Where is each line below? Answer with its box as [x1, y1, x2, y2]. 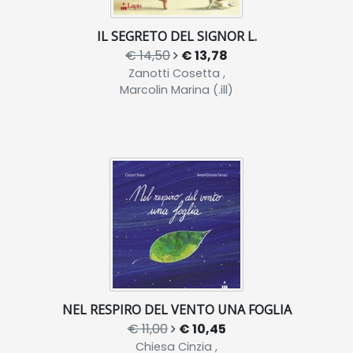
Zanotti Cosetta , [128, 65, 225, 81]
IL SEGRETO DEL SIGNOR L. [96, 27, 257, 45]
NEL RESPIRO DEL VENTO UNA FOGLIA [61, 300, 292, 318]
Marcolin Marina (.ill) [120, 81, 233, 98]
